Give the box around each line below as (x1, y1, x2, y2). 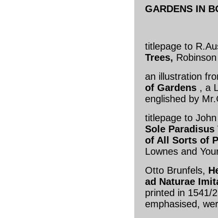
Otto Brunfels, (145, 165, 208, 176)
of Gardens (145, 82, 200, 93)
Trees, (145, 52, 173, 63)
